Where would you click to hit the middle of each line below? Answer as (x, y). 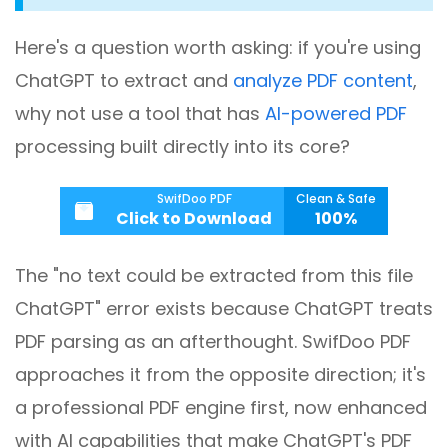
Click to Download (194, 219)
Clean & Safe (336, 199)
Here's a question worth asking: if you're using (218, 48)
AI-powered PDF (336, 114)
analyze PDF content (323, 81)
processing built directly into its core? (182, 147)
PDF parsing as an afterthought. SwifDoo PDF (213, 342)
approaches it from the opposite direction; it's (220, 375)
